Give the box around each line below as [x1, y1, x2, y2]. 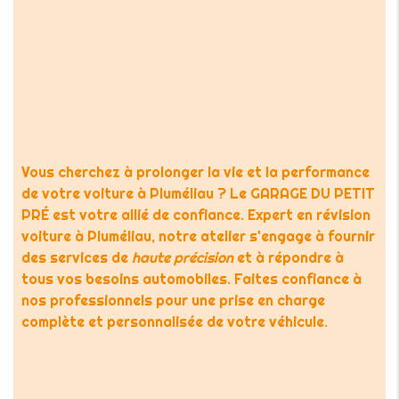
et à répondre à [232, 248, 344, 266]
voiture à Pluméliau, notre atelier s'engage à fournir [20, 226, 375, 245]
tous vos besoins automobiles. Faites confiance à [20, 269, 362, 288]
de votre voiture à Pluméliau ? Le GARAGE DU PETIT [20, 183, 375, 202]
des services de [20, 248, 132, 266]
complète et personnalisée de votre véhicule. [20, 312, 328, 330]
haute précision [131, 248, 233, 266]
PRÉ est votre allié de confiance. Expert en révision [20, 205, 370, 224]
